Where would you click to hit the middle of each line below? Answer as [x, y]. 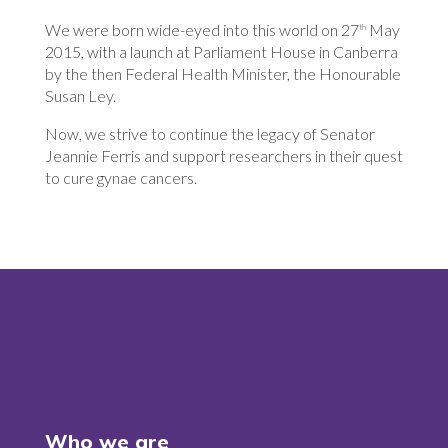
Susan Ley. [80, 96]
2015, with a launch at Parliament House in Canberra [221, 52]
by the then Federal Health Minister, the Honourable [222, 74]
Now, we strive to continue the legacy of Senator [209, 134]
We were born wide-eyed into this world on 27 [201, 30]
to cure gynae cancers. [120, 178]
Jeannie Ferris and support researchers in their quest [223, 156]
